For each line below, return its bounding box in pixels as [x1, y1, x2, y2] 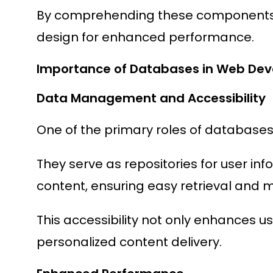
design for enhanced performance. [37, 29, 254, 46]
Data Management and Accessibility [37, 90, 266, 107]
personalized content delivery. [37, 233, 222, 251]
